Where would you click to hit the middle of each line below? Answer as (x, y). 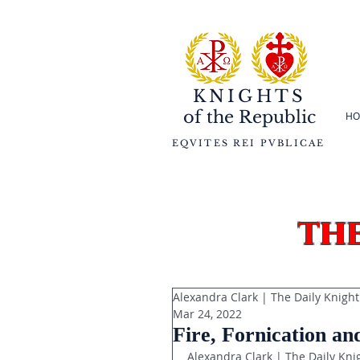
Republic (275, 117)
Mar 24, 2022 (207, 314)
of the (209, 117)
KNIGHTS (250, 96)
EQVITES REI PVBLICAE (248, 143)
